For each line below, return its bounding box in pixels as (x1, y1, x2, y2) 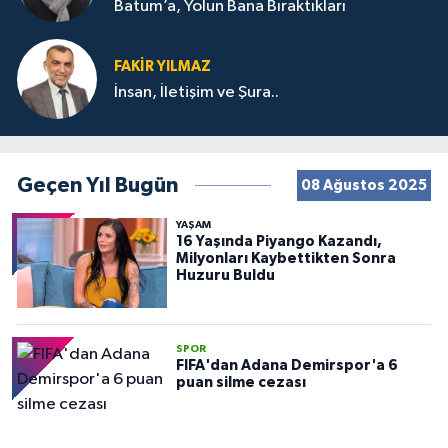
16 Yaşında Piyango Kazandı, (175, 233, 382, 249)
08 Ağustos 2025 (300, 177, 427, 193)
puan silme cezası (175, 374, 306, 390)
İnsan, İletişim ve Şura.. (114, 84, 279, 102)
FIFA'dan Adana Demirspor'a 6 (175, 357, 398, 373)
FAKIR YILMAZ (114, 58, 211, 74)
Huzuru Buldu (175, 267, 275, 283)
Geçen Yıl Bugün (17, 175, 178, 197)
